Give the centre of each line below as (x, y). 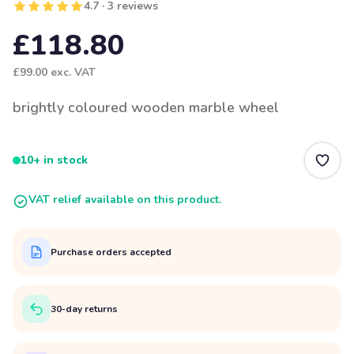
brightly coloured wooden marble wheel (146, 107)
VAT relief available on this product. (125, 200)
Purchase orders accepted (111, 252)
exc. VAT (72, 72)
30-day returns (84, 309)
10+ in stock (54, 160)
